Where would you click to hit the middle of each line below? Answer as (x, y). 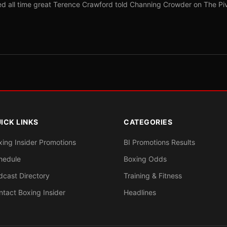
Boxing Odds (145, 159)
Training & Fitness (153, 176)
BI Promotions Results (159, 142)
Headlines (140, 192)
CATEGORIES (148, 122)
